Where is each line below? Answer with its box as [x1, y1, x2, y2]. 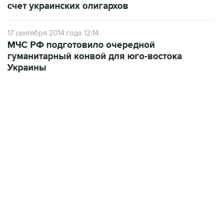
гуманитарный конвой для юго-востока [7, 50, 182, 62]
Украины [7, 62, 46, 74]
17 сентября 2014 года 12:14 [7, 28, 99, 37]
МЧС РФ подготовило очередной [7, 39, 155, 51]
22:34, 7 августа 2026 [7, 126, 71, 135]
